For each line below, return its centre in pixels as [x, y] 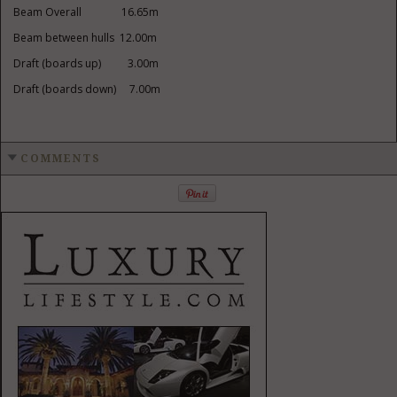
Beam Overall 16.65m [86, 12]
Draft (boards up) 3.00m [86, 63]
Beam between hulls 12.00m [86, 38]
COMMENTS [61, 159]
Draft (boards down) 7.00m [87, 89]
